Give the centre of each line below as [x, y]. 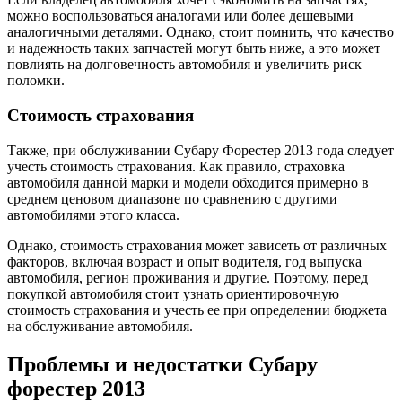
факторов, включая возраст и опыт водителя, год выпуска [184, 261]
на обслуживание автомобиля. [100, 326]
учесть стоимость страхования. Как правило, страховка [176, 166]
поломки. [36, 81]
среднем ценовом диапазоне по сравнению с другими [172, 198]
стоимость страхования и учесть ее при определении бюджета [197, 310]
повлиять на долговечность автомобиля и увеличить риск [184, 65]
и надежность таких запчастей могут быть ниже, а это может [194, 48]
